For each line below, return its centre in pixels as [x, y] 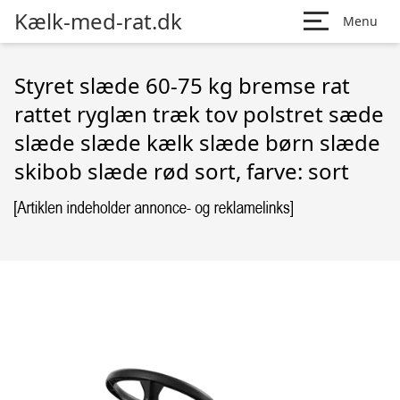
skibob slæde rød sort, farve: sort [182, 171]
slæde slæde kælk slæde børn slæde [197, 142]
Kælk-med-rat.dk [98, 21]
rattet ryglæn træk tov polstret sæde [199, 114]
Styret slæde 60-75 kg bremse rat [182, 85]
